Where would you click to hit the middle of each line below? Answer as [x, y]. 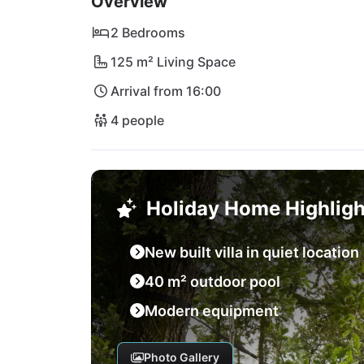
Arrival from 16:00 [166, 91]
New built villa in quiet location [252, 252]
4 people [137, 120]
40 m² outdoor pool [212, 282]
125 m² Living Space [173, 62]
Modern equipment [212, 311]
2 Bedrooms [148, 32]
